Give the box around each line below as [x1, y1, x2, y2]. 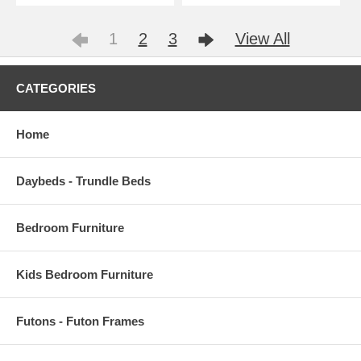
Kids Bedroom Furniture [16, 267, 153, 281]
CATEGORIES [16, 81, 96, 95]
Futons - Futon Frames [16, 313, 144, 328]
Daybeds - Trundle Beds [16, 173, 151, 188]
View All [234, 29, 290, 48]
